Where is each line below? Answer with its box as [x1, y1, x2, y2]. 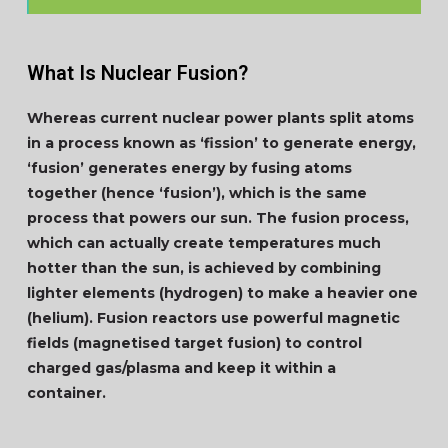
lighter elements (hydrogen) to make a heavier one [26, 284, 418, 302]
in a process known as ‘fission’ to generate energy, [26, 134, 416, 152]
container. [26, 384, 110, 402]
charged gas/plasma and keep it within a [26, 359, 336, 377]
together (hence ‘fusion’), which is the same [26, 184, 367, 202]
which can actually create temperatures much [26, 234, 381, 252]
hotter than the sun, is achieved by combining [26, 259, 381, 277]
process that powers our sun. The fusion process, [26, 209, 409, 227]
